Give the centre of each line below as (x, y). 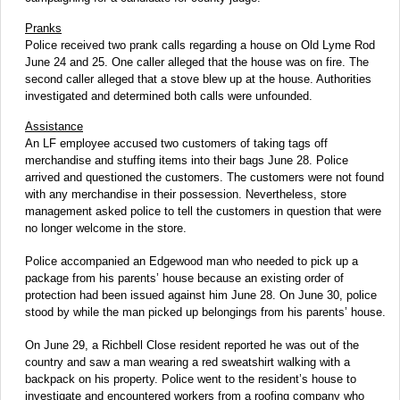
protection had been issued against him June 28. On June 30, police (201, 296)
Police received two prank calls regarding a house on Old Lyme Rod (200, 46)
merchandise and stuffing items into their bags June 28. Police (187, 161)
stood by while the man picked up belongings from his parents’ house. (205, 312)
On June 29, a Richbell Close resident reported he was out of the (192, 346)
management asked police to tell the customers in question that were (203, 212)
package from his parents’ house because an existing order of (184, 279)
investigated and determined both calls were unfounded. (169, 96)
